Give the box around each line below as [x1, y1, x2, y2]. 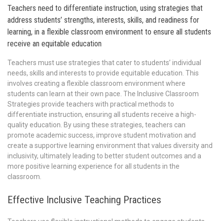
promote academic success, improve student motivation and [7, 131, 196, 140]
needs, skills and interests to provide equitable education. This [7, 69, 199, 77]
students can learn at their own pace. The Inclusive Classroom [7, 90, 199, 98]
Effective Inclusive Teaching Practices [7, 194, 161, 206]
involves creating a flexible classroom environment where [7, 79, 185, 88]
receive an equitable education [7, 38, 102, 48]
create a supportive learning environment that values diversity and [7, 142, 213, 150]
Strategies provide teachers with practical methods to [7, 100, 174, 109]
